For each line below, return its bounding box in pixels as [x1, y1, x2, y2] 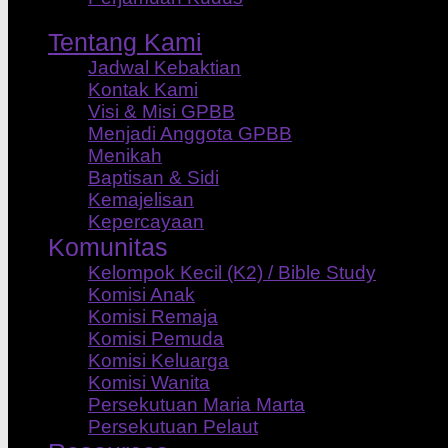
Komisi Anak [88, 284, 195, 306]
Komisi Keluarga [88, 350, 229, 372]
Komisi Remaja [88, 306, 218, 328]
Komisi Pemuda [88, 328, 224, 350]
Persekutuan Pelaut [88, 416, 258, 438]
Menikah [88, 145, 162, 167]
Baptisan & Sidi [88, 167, 219, 189]
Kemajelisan [88, 189, 194, 211]
